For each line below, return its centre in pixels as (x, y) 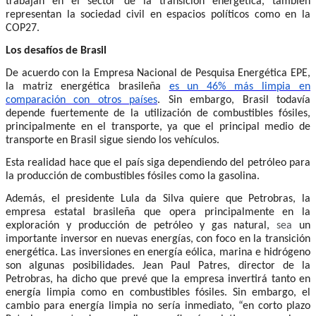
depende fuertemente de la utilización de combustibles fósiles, (158, 113)
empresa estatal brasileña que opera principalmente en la (158, 212)
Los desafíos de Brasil (56, 50)
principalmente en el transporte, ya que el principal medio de (158, 127)
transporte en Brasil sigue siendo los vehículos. (113, 140)
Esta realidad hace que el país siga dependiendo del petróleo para (158, 163)
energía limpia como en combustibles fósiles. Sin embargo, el (158, 292)
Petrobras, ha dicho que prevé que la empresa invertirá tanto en (158, 279)
